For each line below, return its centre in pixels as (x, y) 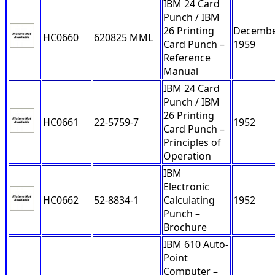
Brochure (185, 227)
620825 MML (123, 38)
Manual (181, 72)
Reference (187, 58)
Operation (187, 156)
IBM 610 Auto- (196, 245)
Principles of (192, 143)
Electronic (186, 187)
